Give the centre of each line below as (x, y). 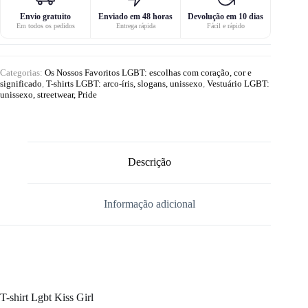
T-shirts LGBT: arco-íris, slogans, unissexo (124, 83)
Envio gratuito (46, 16)
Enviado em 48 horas (136, 16)
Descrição (149, 162)
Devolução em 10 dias (226, 16)
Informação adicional (149, 203)
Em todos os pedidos (45, 25)
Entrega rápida (135, 25)
